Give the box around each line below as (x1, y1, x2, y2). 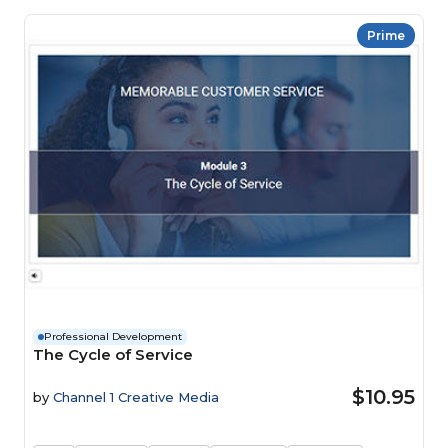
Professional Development (44, 330, 182, 343)
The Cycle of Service (33, 345, 193, 364)
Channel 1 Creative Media (53, 389, 219, 405)
